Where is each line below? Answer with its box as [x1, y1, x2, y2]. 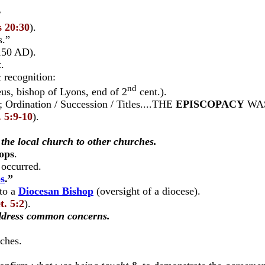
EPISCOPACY [176, 98, 244, 110]
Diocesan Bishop [18, 185, 93, 197]
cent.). [137, 86, 167, 98]
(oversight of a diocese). [93, 185, 201, 197]
